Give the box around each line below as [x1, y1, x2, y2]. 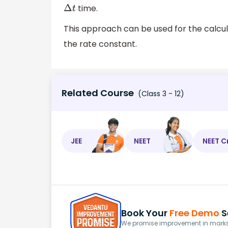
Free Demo [169, 206, 219, 219]
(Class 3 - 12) [136, 89, 184, 99]
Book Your [121, 206, 169, 219]
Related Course [62, 87, 134, 100]
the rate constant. [64, 38, 137, 50]
